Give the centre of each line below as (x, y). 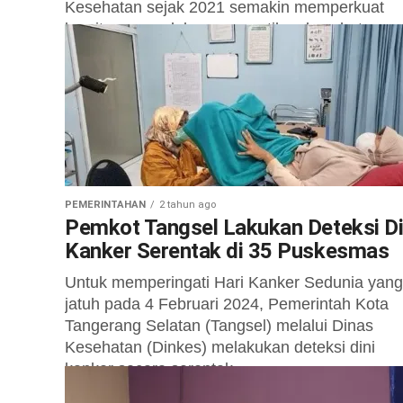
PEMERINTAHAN (105, 205)
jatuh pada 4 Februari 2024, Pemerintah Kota (227, 304)
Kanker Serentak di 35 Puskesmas (227, 251)
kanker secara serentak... (156, 369)
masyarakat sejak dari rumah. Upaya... (203, 50)
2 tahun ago (188, 205)
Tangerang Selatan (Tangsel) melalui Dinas (219, 326)
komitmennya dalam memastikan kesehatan (223, 29)
